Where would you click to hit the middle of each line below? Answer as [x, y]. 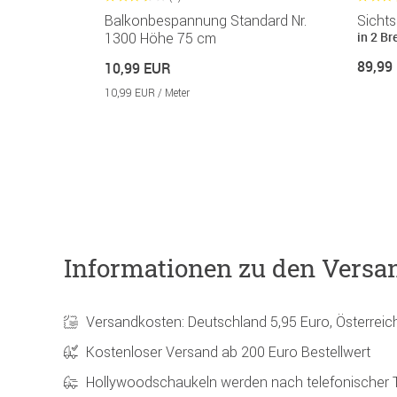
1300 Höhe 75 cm [160, 39]
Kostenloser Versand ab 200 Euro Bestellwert [228, 352]
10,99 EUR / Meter [147, 93]
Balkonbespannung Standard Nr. [206, 21]
